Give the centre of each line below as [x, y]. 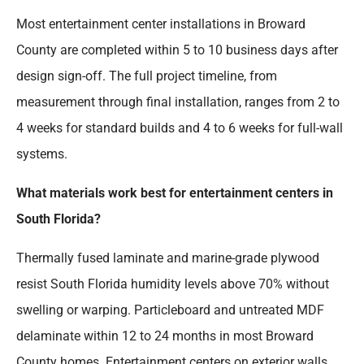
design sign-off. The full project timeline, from [147, 76]
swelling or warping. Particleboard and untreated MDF [170, 310]
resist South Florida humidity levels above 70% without [173, 284]
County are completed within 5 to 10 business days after [177, 50]
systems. [42, 154]
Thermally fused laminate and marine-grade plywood [168, 258]
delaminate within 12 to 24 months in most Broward [165, 336]
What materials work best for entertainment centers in [175, 193]
